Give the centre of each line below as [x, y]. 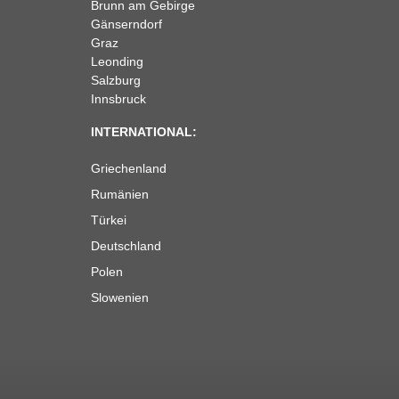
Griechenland [129, 168]
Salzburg [116, 80]
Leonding [117, 61]
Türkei [109, 220]
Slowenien [120, 297]
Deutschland [126, 245]
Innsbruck [118, 98]
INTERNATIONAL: [144, 131]
